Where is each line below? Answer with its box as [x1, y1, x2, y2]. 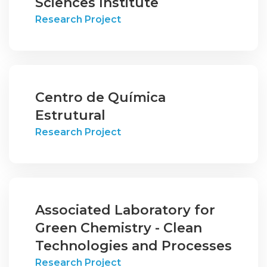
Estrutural [35, 107, 105, 123]
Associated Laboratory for [35, 202, 215, 218]
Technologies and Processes [35, 238, 232, 254]
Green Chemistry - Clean [35, 220, 202, 236]
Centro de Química [35, 89, 166, 105]
